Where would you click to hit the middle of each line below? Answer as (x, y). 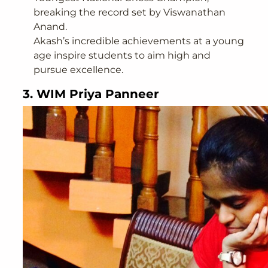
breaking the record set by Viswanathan (130, 12)
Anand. (50, 26)
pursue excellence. (78, 69)
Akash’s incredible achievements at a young (139, 41)
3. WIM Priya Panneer (91, 94)
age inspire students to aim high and (122, 55)
